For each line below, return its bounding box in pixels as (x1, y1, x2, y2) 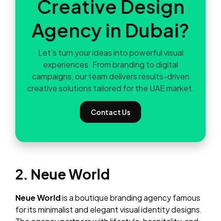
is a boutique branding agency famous (61, 192, 201, 203)
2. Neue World (15, 165, 110, 183)
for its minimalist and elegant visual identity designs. (15, 204, 203, 215)
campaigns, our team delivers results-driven (32, 71, 189, 81)
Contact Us (91, 108, 130, 117)
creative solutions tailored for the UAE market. (27, 82, 194, 93)
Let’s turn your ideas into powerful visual (37, 47, 184, 58)
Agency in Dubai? (32, 18, 189, 41)
